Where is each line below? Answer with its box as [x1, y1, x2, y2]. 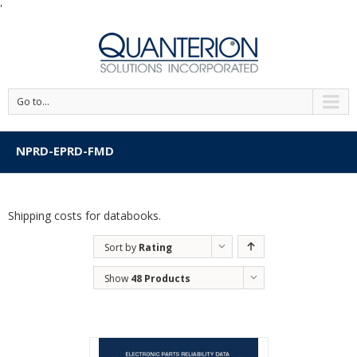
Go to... [17, 95, 49, 108]
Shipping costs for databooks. [8, 208, 161, 223]
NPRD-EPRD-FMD [16, 143, 114, 159]
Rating [138, 241, 172, 254]
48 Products [130, 272, 190, 285]
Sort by [104, 241, 139, 254]
